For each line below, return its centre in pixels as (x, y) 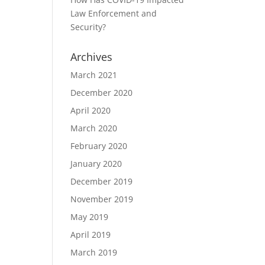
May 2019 (90, 217)
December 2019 (102, 181)
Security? (88, 27)
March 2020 (94, 128)
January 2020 (96, 164)
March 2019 (94, 252)
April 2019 (91, 235)
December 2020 (102, 93)
